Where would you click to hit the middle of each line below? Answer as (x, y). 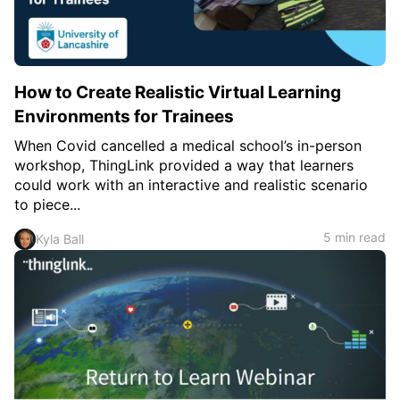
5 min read (354, 237)
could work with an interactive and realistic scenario (191, 185)
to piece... (47, 204)
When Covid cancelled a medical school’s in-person (188, 146)
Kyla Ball (60, 239)
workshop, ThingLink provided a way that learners (184, 165)
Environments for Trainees (124, 117)
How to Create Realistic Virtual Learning (178, 92)
